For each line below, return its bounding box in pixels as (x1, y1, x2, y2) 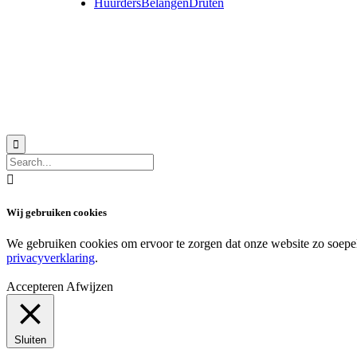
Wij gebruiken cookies (6, 206, 107, 218)
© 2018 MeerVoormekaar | (62, 86, 165, 98)
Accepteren (6, 279, 64, 293)
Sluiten (14, 333, 46, 346)
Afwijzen (66, 279, 113, 293)
